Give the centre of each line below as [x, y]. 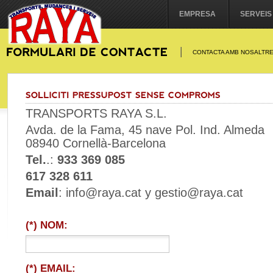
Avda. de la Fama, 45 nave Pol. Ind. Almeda [145, 130]
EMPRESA [197, 14]
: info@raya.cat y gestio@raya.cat [151, 193]
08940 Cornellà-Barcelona [96, 143]
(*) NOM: [47, 225]
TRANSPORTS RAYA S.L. [96, 113]
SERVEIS [256, 14]
